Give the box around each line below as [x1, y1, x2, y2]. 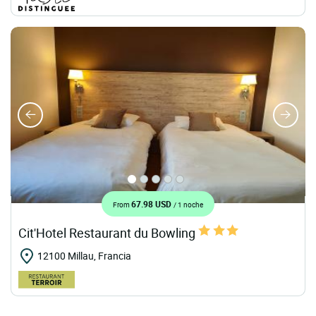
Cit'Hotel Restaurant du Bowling [18, 224, 198, 241]
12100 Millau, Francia [37, 248, 131, 262]
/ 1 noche [174, 199, 203, 209]
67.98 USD [131, 197, 174, 209]
